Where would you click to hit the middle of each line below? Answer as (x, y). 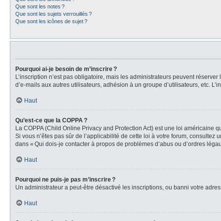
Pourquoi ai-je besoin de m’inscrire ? (66, 69)
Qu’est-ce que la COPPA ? (51, 120)
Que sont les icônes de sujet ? (51, 21)
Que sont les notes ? (40, 6)
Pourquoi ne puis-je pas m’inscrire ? (65, 180)
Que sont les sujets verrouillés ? (54, 14)
